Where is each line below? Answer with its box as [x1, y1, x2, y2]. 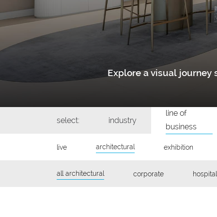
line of [166, 108, 186, 118]
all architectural [57, 170, 104, 177]
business [166, 122, 197, 131]
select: [57, 115, 79, 125]
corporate [133, 170, 164, 178]
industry [108, 115, 137, 125]
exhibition [164, 143, 193, 151]
